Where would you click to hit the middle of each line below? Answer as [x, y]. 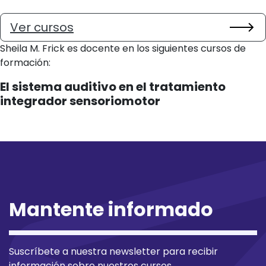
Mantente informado [111, 209]
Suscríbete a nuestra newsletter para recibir [113, 251]
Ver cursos [42, 27]
